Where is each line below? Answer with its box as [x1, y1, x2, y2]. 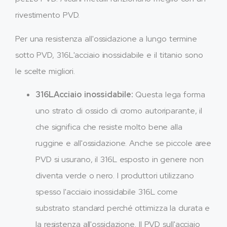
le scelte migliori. [15, 65, 75, 77]
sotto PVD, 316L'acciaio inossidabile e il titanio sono [15, 49, 203, 60]
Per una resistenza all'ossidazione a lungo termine [15, 33, 197, 44]
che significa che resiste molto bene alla [35, 122, 182, 133]
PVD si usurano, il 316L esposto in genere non [35, 154, 204, 165]
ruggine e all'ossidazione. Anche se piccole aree [35, 138, 212, 149]
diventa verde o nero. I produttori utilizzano [35, 170, 194, 181]
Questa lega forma [133, 89, 205, 100]
